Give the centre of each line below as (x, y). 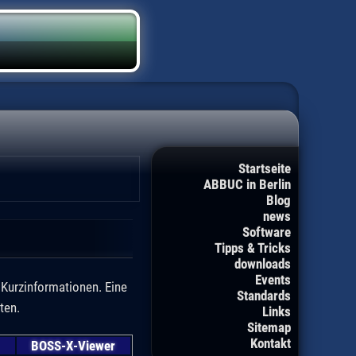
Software (267, 232)
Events (273, 280)
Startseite (265, 169)
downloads (263, 264)
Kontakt (271, 344)
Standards (264, 296)
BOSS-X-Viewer (74, 345)
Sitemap (269, 328)
